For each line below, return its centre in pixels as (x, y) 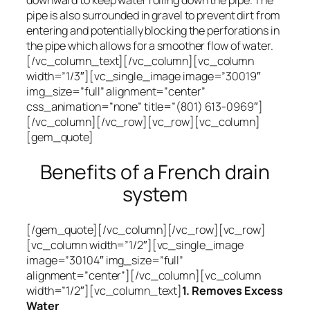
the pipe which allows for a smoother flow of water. (150, 46)
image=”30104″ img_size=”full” (105, 260)
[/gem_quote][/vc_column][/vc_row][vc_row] (146, 229)
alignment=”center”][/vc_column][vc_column (144, 275)
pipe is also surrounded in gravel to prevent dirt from (153, 16)
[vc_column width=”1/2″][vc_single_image (135, 245)
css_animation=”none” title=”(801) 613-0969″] (145, 107)
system (155, 194)
